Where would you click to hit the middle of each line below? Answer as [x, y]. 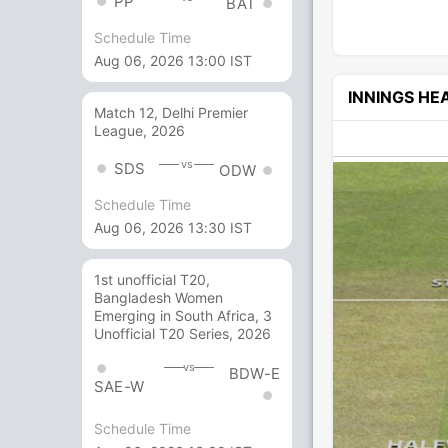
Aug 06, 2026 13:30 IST [173, 228]
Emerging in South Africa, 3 [183, 316]
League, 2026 [139, 131]
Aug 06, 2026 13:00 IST [173, 61]
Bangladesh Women [158, 298]
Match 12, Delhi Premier [171, 113]
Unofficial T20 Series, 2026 [182, 334]
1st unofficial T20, [152, 280]
